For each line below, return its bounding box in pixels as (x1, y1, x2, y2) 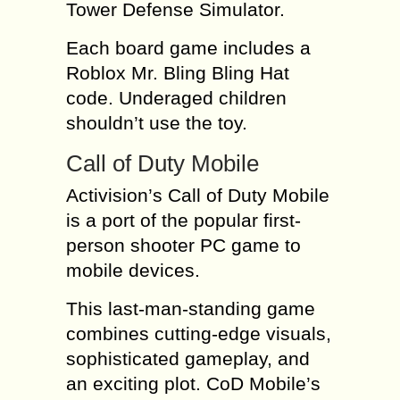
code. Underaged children (66, 87, 287, 108)
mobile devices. (66, 260, 200, 280)
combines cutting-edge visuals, (66, 323, 331, 344)
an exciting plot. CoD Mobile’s (66, 373, 321, 394)
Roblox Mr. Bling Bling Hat (66, 62, 289, 83)
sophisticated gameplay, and (66, 348, 310, 369)
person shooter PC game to (66, 235, 301, 255)
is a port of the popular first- (66, 210, 301, 230)
